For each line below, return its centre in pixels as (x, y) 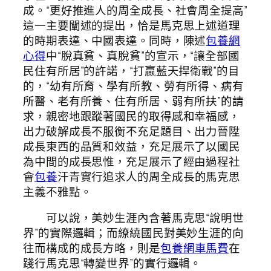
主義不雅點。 (57, 191)
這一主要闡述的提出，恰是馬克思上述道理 (132, 25)
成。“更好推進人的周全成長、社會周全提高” (135, 10)
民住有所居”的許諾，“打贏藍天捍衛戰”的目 (131, 70)
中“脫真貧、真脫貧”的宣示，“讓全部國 (142, 55)
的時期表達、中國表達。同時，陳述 (115, 40)
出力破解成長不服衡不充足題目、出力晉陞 (132, 131)
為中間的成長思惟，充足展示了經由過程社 (132, 161)
